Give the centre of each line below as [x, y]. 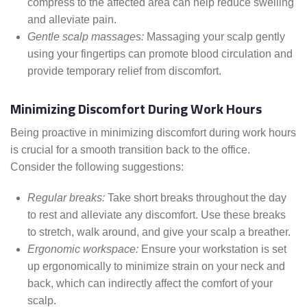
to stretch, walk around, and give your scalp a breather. [159, 232]
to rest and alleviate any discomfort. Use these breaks [157, 215]
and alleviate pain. [72, 20]
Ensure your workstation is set [212, 249]
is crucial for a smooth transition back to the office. [130, 150]
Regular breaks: [66, 198]
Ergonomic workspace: [83, 249]
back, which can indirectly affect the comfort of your [150, 284]
